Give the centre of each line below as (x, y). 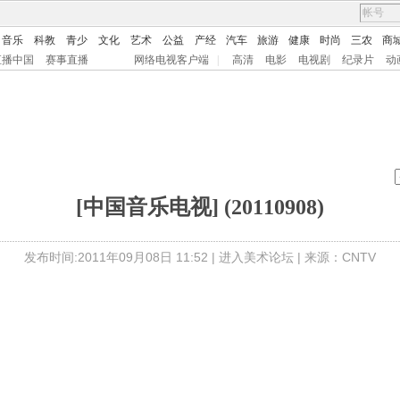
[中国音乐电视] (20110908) (200, 207)
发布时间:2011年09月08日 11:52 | (121, 257)
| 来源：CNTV (335, 257)
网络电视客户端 (171, 60)
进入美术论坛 (256, 257)
